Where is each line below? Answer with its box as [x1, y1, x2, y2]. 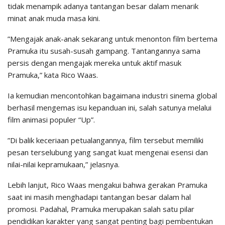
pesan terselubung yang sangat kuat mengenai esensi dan [8, 147, 208, 158]
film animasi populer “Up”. [8, 115, 95, 125]
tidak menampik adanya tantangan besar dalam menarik [8, 1, 198, 12]
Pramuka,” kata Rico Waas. [8, 70, 98, 80]
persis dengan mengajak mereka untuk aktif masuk [8, 58, 181, 68]
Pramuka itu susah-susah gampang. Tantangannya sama [8, 46, 200, 56]
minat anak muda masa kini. [8, 13, 100, 24]
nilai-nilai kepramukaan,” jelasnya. [8, 159, 120, 170]
